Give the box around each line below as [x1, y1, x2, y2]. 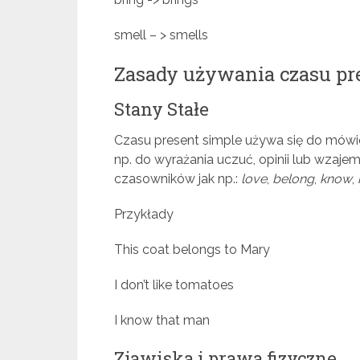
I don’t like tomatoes [114, 277, 234, 292]
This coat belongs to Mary [114, 242, 270, 257]
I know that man [114, 313, 210, 328]
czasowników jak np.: [114, 171, 241, 186]
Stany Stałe [114, 97, 209, 121]
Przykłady [114, 207, 174, 222]
